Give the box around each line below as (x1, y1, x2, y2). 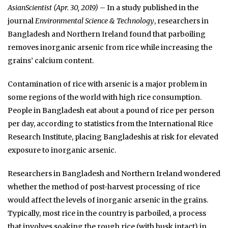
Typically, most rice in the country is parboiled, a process (8, 208, 206, 218)
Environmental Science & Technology (35, 16, 154, 25)
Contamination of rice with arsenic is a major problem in (8, 79, 207, 89)
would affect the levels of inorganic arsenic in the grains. (8, 195, 208, 205)
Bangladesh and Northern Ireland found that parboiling (8, 29, 206, 39)
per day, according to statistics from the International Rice (8, 119, 213, 128)
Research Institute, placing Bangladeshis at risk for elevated (8, 132, 218, 141)
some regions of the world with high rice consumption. (8, 92, 202, 102)
